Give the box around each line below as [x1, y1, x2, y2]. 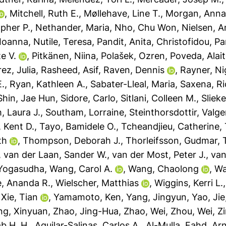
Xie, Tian [1, 192, 38, 202]
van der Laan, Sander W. [4, 149, 107, 160]
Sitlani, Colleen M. [121, 93, 197, 103]
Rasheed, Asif [41, 65, 99, 75]
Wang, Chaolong [128, 163, 199, 174]
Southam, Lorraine [45, 107, 125, 118]
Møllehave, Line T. [84, 8, 161, 19]
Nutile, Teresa [33, 36, 92, 47]
